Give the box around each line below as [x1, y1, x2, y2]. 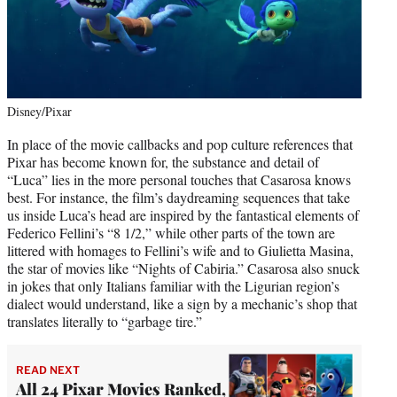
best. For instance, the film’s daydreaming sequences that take [7, 188, 350, 207]
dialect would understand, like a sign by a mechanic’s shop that [7, 294, 357, 314]
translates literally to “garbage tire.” [7, 312, 202, 331]
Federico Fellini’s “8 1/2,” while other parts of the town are [7, 223, 335, 243]
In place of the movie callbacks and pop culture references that [7, 135, 353, 154]
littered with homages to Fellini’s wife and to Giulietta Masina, [7, 241, 354, 261]
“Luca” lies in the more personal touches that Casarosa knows [7, 170, 351, 190]
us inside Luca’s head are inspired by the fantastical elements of [7, 206, 359, 225]
